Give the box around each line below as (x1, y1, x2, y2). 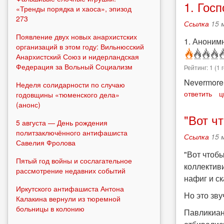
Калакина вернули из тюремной (16, 193, 120, 203)
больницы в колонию (16, 203, 84, 213)
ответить (184, 88, 212, 98)
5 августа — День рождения (16, 117, 107, 127)
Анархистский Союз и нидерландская (16, 51, 139, 61)
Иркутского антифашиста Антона (16, 183, 124, 193)
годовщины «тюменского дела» (16, 89, 119, 99)
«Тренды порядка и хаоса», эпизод (16, 3, 131, 13)
